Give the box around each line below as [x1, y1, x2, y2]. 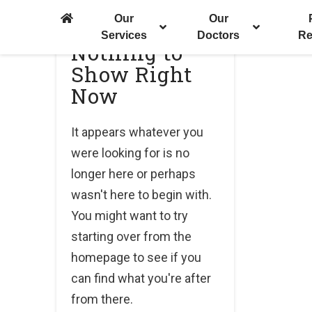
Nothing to [70, 38, 184, 66]
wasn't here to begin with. [70, 187, 212, 203]
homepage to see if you [70, 250, 201, 265]
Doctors [197, 29, 240, 41]
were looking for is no [70, 146, 189, 161]
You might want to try [70, 208, 188, 224]
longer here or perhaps [70, 166, 196, 182]
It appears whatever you [70, 125, 203, 140]
